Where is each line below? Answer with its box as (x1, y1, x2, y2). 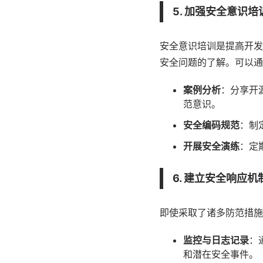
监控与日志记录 (183, 234, 249, 246)
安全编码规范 (183, 119, 240, 131)
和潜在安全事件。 (183, 248, 258, 260)
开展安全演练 (183, 140, 240, 152)
